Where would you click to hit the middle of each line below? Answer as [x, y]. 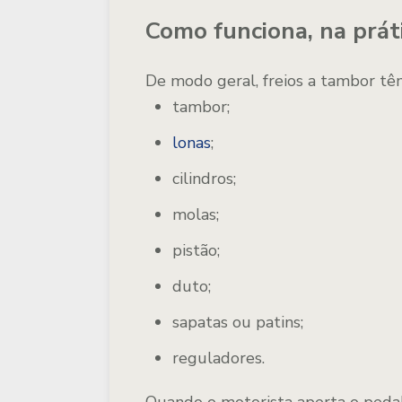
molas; [196, 214]
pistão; [196, 250]
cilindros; [204, 179]
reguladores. [218, 358]
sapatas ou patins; [238, 322]
